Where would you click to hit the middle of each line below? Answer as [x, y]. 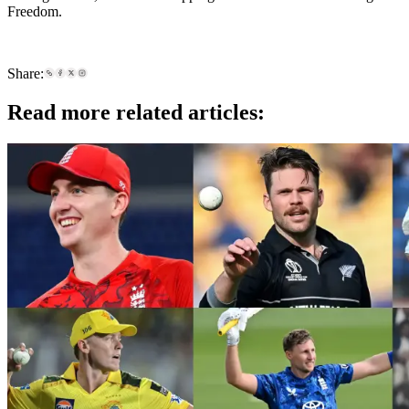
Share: [26, 74]
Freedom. [35, 12]
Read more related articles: [136, 113]
